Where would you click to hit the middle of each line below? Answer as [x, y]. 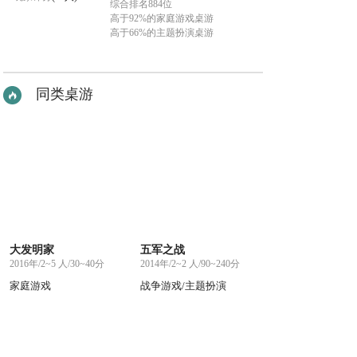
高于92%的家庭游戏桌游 [161, 18]
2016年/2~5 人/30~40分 [57, 264]
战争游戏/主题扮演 [183, 286]
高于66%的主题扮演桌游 [161, 33]
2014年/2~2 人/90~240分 [190, 264]
